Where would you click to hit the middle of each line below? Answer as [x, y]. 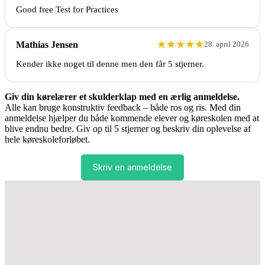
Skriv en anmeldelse [132, 167]
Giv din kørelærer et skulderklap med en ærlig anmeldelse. [122, 97]
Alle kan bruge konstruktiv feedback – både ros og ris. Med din [123, 108]
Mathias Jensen [47, 45]
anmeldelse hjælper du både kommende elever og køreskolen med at [132, 118]
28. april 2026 [227, 44]
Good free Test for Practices [67, 10]
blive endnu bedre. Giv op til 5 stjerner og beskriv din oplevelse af [128, 129]
